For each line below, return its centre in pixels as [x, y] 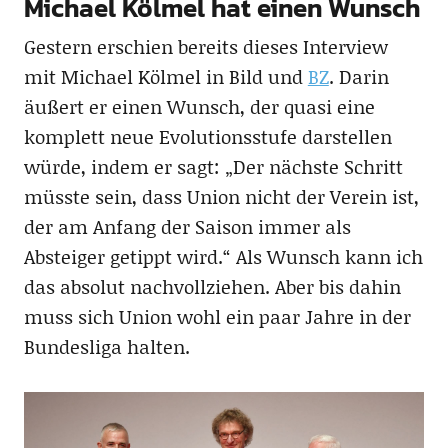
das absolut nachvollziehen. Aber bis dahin [212, 286]
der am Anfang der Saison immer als [187, 226]
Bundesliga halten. [106, 346]
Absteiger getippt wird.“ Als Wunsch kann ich [223, 256]
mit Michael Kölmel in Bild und [165, 76]
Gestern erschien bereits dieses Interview [205, 46]
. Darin [358, 76]
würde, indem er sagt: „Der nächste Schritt [213, 166]
